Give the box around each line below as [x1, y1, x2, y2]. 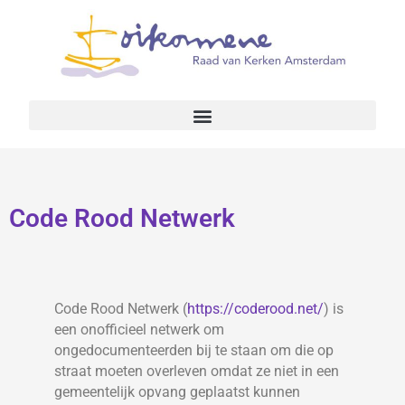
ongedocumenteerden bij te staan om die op [54, 342, 334, 360]
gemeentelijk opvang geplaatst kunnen [54, 383, 300, 401]
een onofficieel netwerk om [54, 321, 224, 339]
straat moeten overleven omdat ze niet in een [54, 363, 339, 381]
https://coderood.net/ [187, 300, 324, 318]
